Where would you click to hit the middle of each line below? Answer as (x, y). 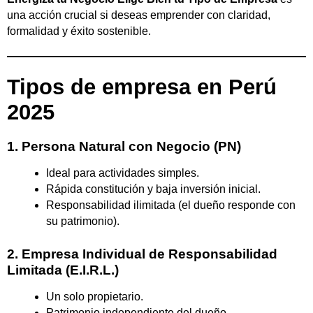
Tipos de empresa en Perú (142, 87)
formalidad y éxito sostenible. (79, 31)
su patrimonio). (83, 221)
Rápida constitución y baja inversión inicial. (153, 189)
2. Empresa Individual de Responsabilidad (142, 254)
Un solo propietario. (95, 297)
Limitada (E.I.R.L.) (63, 270)
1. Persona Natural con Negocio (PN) (124, 147)
